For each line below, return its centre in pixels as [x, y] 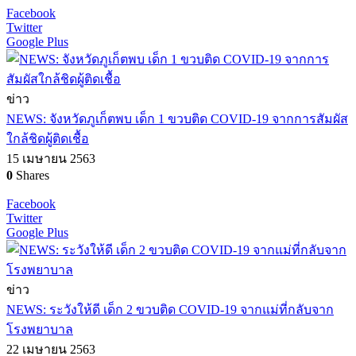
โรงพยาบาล [40, 329]
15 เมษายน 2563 [51, 159]
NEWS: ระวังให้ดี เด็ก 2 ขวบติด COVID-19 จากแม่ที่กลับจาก [170, 310]
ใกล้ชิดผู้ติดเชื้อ [48, 139]
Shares [31, 175]
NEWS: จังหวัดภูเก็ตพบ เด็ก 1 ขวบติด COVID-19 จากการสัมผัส [177, 119]
